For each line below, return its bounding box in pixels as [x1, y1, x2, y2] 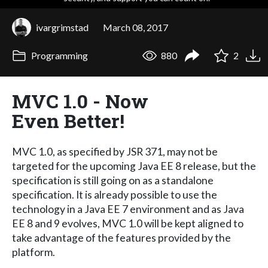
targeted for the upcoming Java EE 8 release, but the [12, 159, 256, 172]
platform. [12, 245, 55, 258]
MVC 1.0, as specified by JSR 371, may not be [12, 145, 218, 158]
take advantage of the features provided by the [12, 231, 231, 244]
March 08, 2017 [103, 21, 168, 33]
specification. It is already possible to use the [12, 188, 217, 201]
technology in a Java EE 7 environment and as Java [12, 202, 244, 215]
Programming [29, 50, 88, 62]
